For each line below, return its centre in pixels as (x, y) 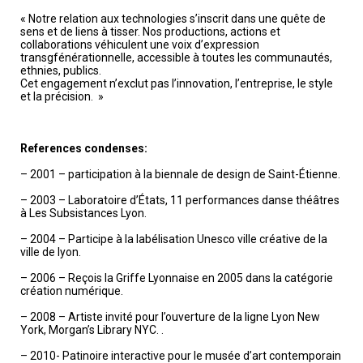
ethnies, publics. (61, 70)
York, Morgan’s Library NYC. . (92, 330)
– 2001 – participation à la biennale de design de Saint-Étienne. (180, 174)
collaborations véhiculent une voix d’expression (140, 45)
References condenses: (84, 148)
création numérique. (72, 291)
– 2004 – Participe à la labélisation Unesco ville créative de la (174, 239)
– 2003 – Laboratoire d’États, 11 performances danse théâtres (180, 200)
